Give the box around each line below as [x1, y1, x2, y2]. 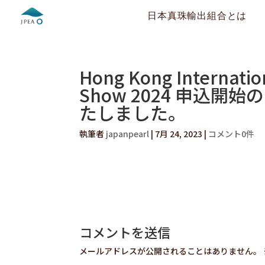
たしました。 [79, 99, 186, 125]
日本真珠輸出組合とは [147, 11, 247, 21]
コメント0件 [208, 128, 255, 140]
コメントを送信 [79, 222, 171, 241]
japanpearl [106, 128, 150, 140]
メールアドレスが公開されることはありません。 [79, 245, 262, 257]
